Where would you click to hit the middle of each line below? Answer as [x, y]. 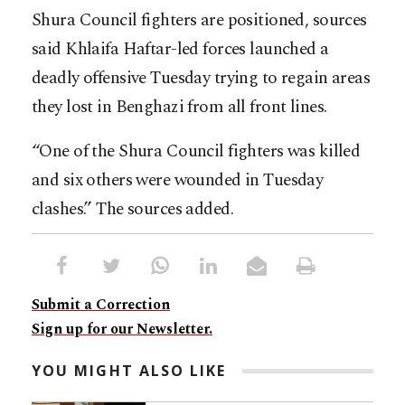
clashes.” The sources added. [133, 210]
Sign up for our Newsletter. [122, 330]
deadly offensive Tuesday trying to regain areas [201, 79]
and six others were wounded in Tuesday [178, 181]
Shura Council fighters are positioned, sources [199, 21]
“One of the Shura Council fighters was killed [196, 152]
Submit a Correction [101, 305]
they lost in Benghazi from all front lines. [179, 108]
